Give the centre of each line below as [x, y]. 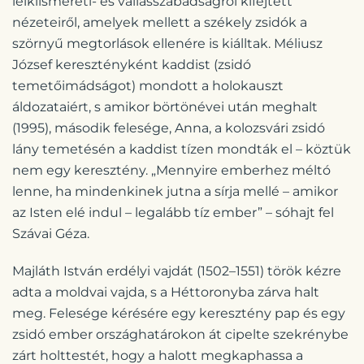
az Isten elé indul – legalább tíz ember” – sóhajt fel [173, 212]
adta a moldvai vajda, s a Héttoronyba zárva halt [166, 292]
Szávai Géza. [51, 233]
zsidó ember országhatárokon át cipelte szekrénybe [180, 334]
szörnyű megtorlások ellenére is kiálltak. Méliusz [167, 43]
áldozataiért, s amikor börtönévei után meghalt [165, 106]
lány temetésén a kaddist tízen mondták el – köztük [182, 149]
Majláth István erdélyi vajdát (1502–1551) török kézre [177, 271]
